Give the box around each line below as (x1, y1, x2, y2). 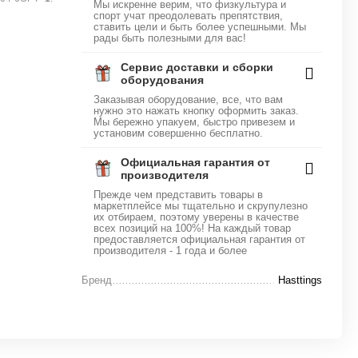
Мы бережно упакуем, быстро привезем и (93, 116, 296, 128)
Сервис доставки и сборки (121, 61, 274, 74)
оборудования (121, 74, 205, 86)
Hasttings (277, 274, 322, 286)
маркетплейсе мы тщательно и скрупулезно (93, 200, 308, 212)
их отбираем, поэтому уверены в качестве (93, 211, 300, 223)
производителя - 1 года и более (93, 245, 248, 257)
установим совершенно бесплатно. (93, 127, 264, 139)
